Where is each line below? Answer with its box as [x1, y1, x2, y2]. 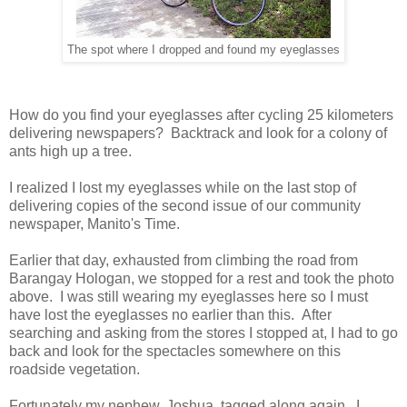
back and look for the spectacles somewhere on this [9, 342, 341, 359]
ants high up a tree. [9, 143, 132, 159]
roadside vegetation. [9, 361, 140, 377]
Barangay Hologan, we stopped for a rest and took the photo [9, 270, 394, 286]
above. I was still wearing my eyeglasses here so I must [9, 288, 368, 304]
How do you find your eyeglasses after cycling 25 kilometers [9, 106, 393, 123]
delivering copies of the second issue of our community [9, 197, 361, 213]
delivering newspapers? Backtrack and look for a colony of [9, 124, 387, 141]
